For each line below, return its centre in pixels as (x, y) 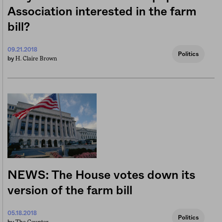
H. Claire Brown (36, 59)
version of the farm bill (70, 191)
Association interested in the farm (102, 12)
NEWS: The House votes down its (101, 176)
